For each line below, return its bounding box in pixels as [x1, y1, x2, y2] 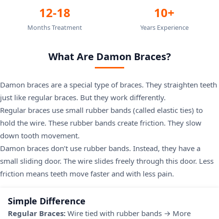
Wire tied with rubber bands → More [66, 208, 191, 218]
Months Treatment [27, 23, 82, 32]
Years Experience [140, 23, 189, 32]
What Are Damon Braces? [48, 50, 171, 63]
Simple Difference [8, 195, 86, 207]
